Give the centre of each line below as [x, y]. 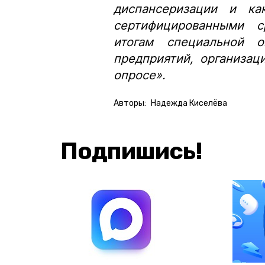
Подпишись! [131, 151]
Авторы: [130, 103]
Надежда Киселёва [189, 103]
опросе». [140, 75]
